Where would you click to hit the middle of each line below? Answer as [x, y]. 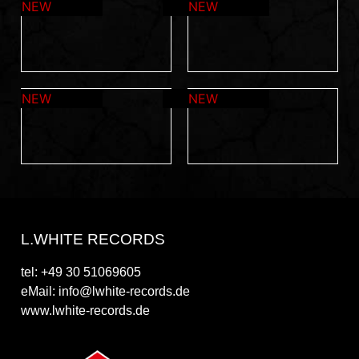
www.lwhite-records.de [85, 310]
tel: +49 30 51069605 [81, 272]
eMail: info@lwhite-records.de [105, 291]
